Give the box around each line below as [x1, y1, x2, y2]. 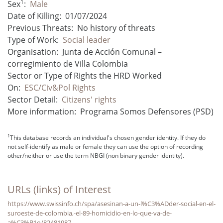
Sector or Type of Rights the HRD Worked [7, 70, 162, 81]
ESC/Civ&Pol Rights [24, 82, 96, 93]
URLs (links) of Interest [7, 182, 111, 196]
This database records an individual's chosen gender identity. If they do [10, 133, 206, 142]
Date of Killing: [7, 10, 61, 21]
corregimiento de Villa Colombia [7, 58, 128, 69]
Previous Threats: [7, 22, 73, 33]
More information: [7, 106, 76, 117]
